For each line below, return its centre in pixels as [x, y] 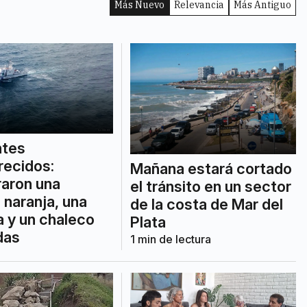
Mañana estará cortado [211, 168]
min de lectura [173, 239]
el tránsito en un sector [210, 186]
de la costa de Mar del [206, 204]
